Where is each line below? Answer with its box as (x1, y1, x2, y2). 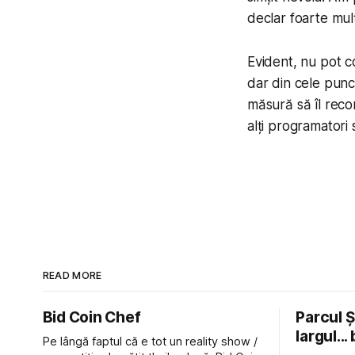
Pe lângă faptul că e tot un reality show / (42, 334, 258, 349)
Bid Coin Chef (42, 308, 141, 326)
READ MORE (42, 269, 102, 281)
